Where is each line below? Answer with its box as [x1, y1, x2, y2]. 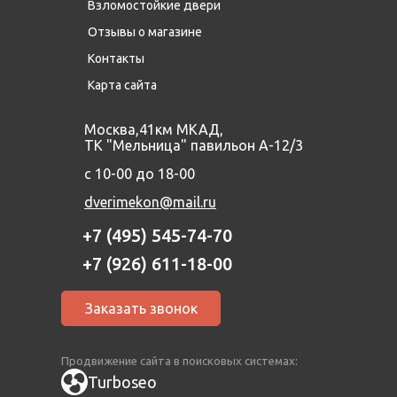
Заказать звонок [84, 300, 198, 316]
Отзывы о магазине [88, 25, 202, 39]
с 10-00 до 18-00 [84, 166, 195, 182]
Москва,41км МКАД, [84, 121, 223, 137]
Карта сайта [88, 78, 157, 92]
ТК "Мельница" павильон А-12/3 [84, 137, 303, 153]
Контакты [88, 51, 144, 66]
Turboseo [88, 373, 157, 391]
